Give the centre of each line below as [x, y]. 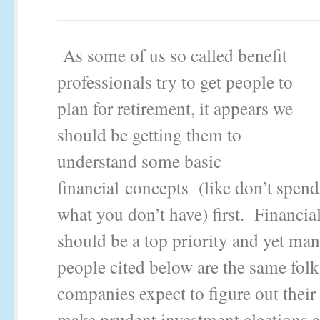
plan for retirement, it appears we [175, 108]
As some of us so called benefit [172, 55]
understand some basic [139, 161]
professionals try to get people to [175, 81]
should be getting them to [149, 134]
